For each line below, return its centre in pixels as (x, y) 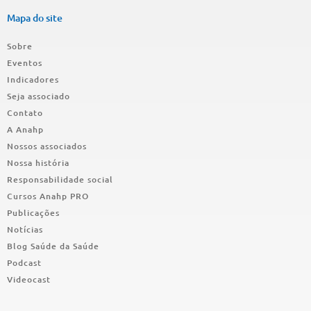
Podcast (24, 262)
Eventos (25, 62)
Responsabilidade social (60, 179)
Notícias (25, 229)
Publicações (33, 212)
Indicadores (33, 79)
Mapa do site (35, 17)
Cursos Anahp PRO (48, 196)
